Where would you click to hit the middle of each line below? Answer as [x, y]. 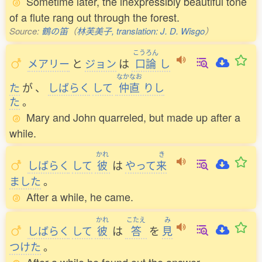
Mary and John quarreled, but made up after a [133, 117]
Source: [25, 31]
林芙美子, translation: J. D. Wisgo [141, 31]
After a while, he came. [80, 196]
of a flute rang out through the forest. [94, 17]
